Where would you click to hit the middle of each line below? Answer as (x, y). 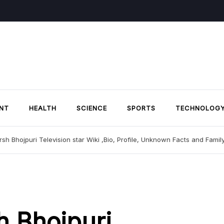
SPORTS (141, 108)
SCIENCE (92, 108)
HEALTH (43, 108)
